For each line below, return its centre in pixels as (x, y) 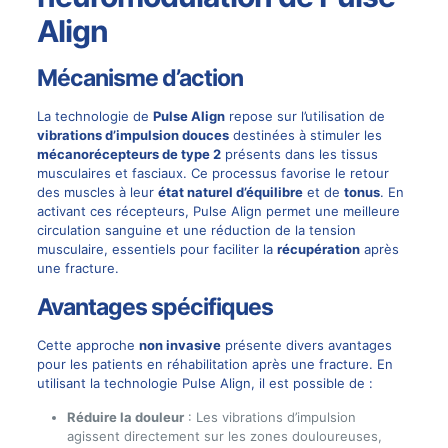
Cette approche (87, 344)
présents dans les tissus (299, 153)
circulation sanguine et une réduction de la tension (196, 229)
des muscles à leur (97, 191)
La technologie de (94, 115)
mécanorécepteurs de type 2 (128, 153)
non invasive (179, 344)
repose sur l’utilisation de (304, 115)
